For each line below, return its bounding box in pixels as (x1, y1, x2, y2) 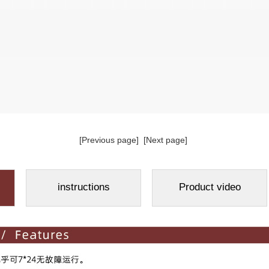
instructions (57, 181, 110, 193)
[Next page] (144, 135, 187, 145)
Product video (178, 181, 241, 193)
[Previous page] (79, 135, 139, 145)
